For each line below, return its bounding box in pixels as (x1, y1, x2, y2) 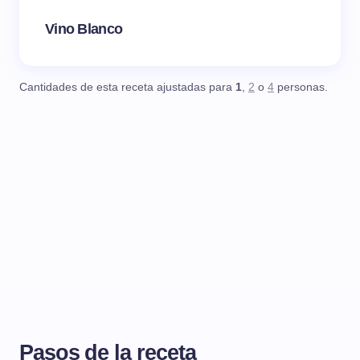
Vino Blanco (45, 21, 123, 38)
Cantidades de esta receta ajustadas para (19, 81, 235, 94)
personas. (274, 81, 328, 94)
